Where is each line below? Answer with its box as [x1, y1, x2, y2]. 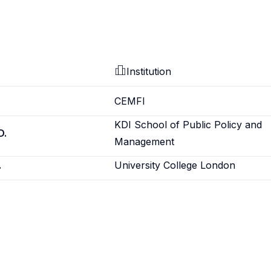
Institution [126, 65, 172, 77]
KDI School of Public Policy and [114, 119, 263, 131]
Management [114, 135, 175, 148]
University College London [114, 159, 236, 171]
